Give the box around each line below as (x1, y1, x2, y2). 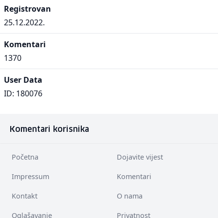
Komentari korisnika (10, 126, 89, 133)
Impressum (12, 172, 49, 181)
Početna (12, 152, 38, 162)
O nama (117, 191, 143, 200)
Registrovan (4, 3, 51, 14)
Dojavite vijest (117, 152, 163, 162)
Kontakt (12, 191, 37, 200)
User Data (4, 74, 42, 85)
